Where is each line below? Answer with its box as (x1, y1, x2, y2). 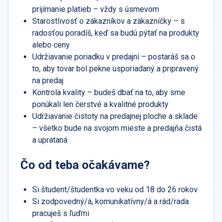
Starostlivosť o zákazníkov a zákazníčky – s (32, 16, 185, 26)
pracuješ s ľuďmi (32, 209, 89, 219)
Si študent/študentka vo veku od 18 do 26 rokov (32, 185, 198, 195)
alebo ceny (32, 40, 70, 50)
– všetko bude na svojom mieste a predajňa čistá (32, 123, 202, 133)
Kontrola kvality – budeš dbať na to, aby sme (32, 88, 185, 98)
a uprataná (32, 135, 67, 145)
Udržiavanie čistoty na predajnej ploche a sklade (32, 111, 198, 121)
